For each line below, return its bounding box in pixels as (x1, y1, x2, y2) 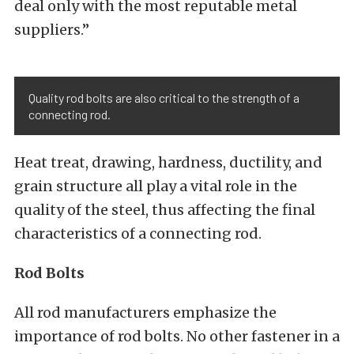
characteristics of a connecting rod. (14, 224, 262, 243)
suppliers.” (14, 21, 89, 39)
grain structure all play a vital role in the (14, 177, 297, 195)
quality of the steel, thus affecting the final (14, 201, 315, 219)
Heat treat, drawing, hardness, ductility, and (14, 153, 322, 171)
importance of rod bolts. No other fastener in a (14, 327, 340, 345)
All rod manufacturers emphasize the (14, 303, 277, 322)
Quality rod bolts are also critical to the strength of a (28, 90, 299, 105)
